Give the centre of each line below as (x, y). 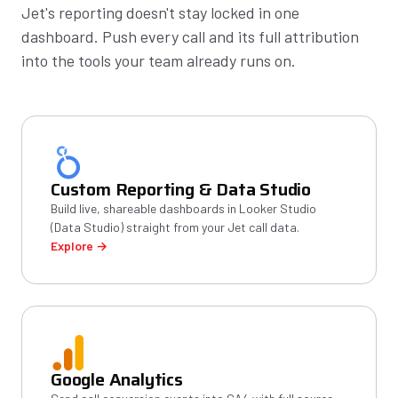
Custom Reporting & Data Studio (181, 189)
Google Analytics (117, 379)
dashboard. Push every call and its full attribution (190, 36)
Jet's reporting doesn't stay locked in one (160, 12)
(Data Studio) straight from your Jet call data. (175, 227)
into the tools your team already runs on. (159, 60)
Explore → (79, 246)
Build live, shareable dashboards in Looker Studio (183, 208)
